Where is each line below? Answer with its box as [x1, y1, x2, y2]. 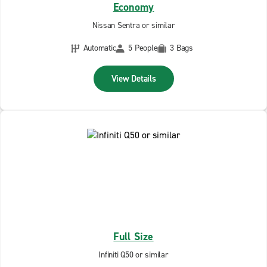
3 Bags [170, 42, 193, 54]
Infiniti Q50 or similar [98, 249, 169, 260]
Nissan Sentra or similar [92, 20, 175, 31]
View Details [111, 73, 156, 85]
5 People [128, 42, 158, 54]
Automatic [83, 42, 116, 54]
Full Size [113, 229, 154, 244]
